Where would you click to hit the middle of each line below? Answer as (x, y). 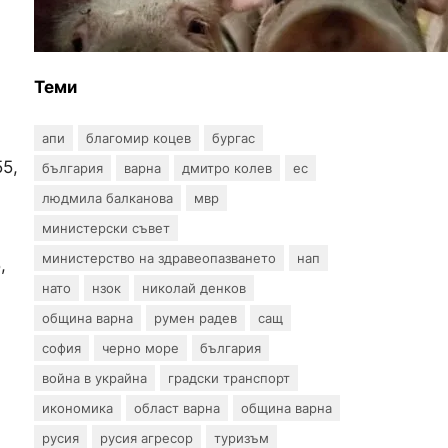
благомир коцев (138, 137)
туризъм (241, 437)
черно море (140, 347)
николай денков (194, 287)
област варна (177, 407)
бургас (233, 137)
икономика (77, 407)
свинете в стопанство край (238, 33)
